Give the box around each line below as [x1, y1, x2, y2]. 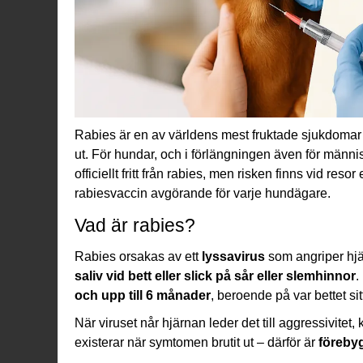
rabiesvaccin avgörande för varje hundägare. [75, 186, 331, 200]
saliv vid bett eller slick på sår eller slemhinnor [75, 268, 356, 283]
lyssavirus [202, 249, 265, 263]
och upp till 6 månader [75, 288, 211, 302]
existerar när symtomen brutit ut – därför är [75, 335, 318, 349]
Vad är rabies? [75, 214, 195, 236]
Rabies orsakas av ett [75, 249, 202, 263]
